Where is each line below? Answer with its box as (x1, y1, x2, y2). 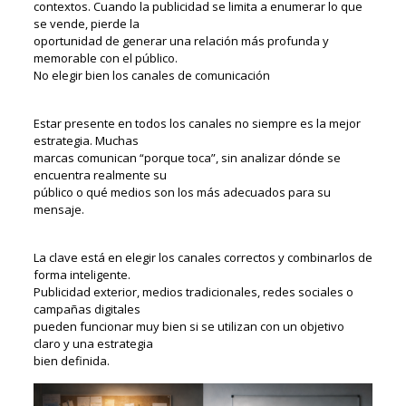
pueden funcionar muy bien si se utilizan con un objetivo (33, 317, 344, 334)
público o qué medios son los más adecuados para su (33, 183, 331, 200)
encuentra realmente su (33, 166, 167, 183)
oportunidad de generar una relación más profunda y (33, 32, 329, 49)
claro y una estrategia (33, 334, 153, 352)
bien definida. (33, 352, 110, 369)
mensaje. (33, 200, 84, 217)
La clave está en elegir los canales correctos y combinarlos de (33, 248, 372, 266)
